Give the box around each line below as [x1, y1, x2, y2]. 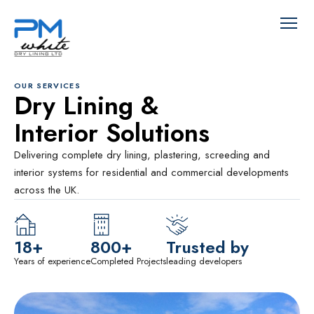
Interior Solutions [14, 114, 210, 151]
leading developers [166, 254, 242, 268]
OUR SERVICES [14, 80, 81, 91]
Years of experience [14, 254, 90, 268]
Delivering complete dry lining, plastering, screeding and [14, 147, 270, 163]
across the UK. [14, 182, 79, 198]
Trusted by [166, 235, 249, 259]
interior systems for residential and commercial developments [14, 165, 289, 180]
